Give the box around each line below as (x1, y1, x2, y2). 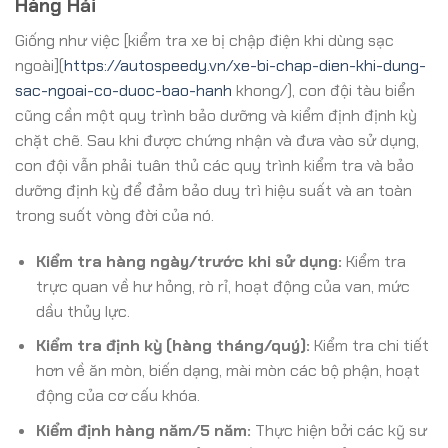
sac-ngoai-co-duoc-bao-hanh (15, 80, 232, 102)
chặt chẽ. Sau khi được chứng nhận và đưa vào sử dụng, (15, 130, 419, 152)
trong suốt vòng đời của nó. (15, 205, 214, 227)
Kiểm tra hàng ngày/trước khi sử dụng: (35, 250, 342, 272)
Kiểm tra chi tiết (309, 335, 429, 357)
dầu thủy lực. (35, 300, 130, 322)
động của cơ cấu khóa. (35, 385, 200, 407)
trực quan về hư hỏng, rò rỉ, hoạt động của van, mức (35, 275, 410, 297)
